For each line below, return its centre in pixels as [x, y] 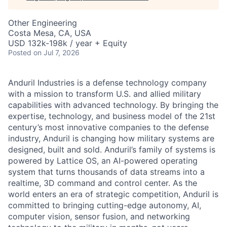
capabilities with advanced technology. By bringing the [113, 105]
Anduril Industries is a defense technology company [107, 83]
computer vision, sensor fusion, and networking [99, 216]
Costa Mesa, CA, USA [50, 33]
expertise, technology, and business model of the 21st [112, 116]
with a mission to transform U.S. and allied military [105, 94]
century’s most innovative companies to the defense [108, 127]
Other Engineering [43, 23]
